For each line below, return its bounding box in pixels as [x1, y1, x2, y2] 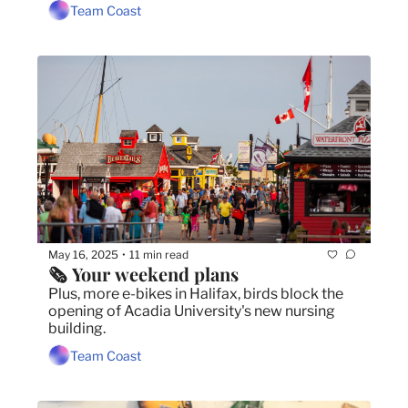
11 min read [129, 247, 189, 261]
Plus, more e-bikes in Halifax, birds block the [48, 285, 343, 303]
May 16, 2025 [48, 247, 118, 261]
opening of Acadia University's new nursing [48, 302, 335, 321]
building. [48, 320, 106, 338]
